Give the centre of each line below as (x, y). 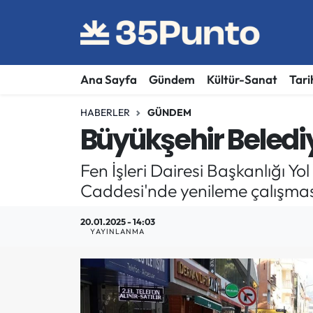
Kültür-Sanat (242, 80)
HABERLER (105, 112)
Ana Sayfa (108, 80)
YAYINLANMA (118, 232)
